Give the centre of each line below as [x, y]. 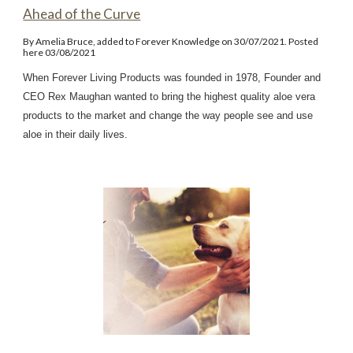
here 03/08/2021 [59, 53]
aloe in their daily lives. [76, 135]
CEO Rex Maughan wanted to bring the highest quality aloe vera [169, 97]
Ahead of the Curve [82, 14]
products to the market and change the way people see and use [168, 116]
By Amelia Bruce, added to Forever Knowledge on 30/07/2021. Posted [171, 42]
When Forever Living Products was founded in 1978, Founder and [172, 78]
